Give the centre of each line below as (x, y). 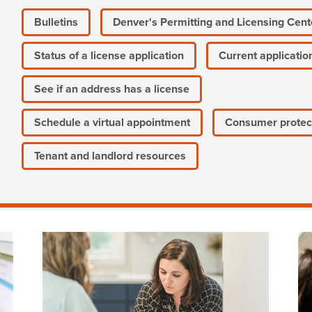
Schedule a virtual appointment (112, 123)
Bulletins (56, 22)
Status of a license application (109, 56)
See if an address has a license (111, 89)
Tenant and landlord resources (110, 156)
